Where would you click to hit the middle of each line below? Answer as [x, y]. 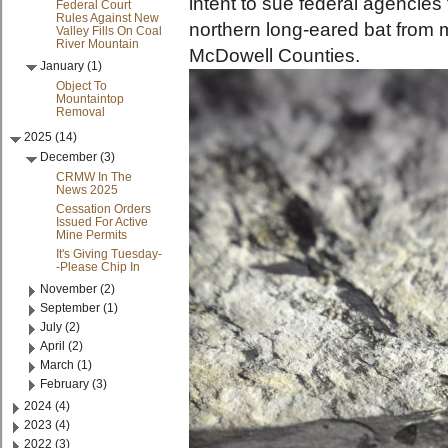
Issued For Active [102, 221]
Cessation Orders [104, 208]
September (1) [79, 307]
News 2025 [87, 189]
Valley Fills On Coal [109, 30]
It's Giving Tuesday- [109, 253]
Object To [82, 85]
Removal [81, 111]
